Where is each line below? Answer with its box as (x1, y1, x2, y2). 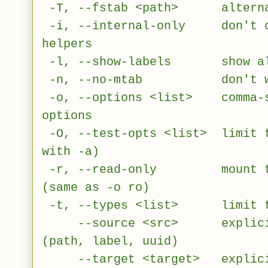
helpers (42, 36, 92, 51)
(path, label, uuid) (42, 234, 178, 248)
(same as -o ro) (42, 180, 150, 194)
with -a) (42, 144, 99, 159)
